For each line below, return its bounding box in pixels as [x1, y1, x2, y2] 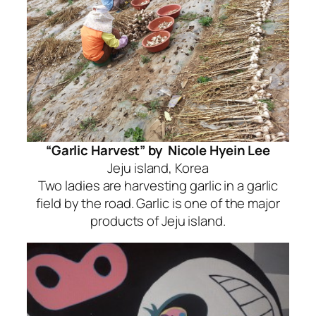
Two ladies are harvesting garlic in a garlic [37, 176, 279, 195]
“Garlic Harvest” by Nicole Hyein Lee [45, 140, 271, 159]
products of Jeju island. [90, 211, 226, 230]
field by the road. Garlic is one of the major [36, 193, 280, 212]
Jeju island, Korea [107, 158, 209, 177]
